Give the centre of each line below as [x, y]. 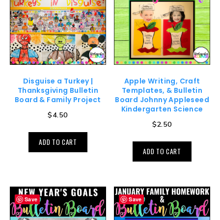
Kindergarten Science [162, 109]
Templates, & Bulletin [162, 91]
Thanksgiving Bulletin [58, 91]
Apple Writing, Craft [162, 81]
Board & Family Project [58, 100]
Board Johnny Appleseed [162, 100]
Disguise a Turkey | [58, 81]
